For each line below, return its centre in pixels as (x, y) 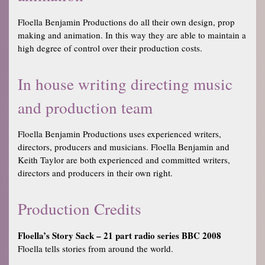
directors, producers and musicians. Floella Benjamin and (124, 147)
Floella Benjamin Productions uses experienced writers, (119, 134)
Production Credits (80, 209)
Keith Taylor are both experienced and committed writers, (124, 160)
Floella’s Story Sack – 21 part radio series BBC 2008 (119, 235)
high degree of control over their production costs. (110, 48)
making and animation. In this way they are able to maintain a (132, 35)
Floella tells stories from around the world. (96, 248)
